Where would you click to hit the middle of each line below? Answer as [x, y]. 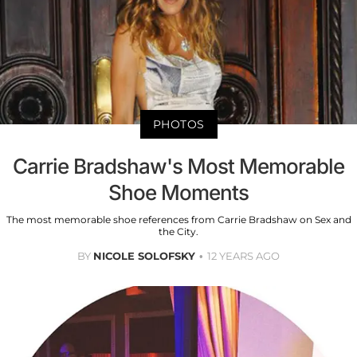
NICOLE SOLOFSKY [144, 256]
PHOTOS [178, 125]
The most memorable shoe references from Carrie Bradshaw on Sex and [178, 220]
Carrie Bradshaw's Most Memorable [178, 167]
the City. [178, 232]
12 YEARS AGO [243, 256]
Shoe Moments [178, 193]
